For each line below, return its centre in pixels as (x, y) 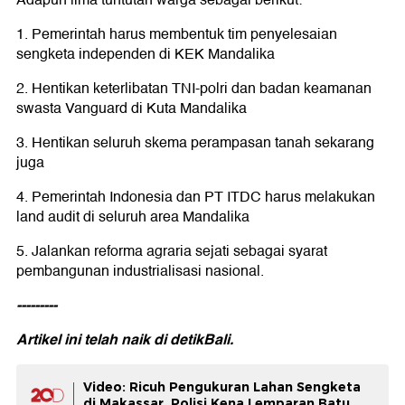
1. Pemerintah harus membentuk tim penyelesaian (177, 35)
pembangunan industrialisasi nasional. (140, 272)
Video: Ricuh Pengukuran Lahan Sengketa (222, 387)
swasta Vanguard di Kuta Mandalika (132, 109)
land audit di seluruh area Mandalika (133, 217)
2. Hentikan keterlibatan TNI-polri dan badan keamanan (194, 89)
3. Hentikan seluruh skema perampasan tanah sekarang (195, 143)
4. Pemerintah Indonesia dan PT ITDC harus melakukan (196, 198)
